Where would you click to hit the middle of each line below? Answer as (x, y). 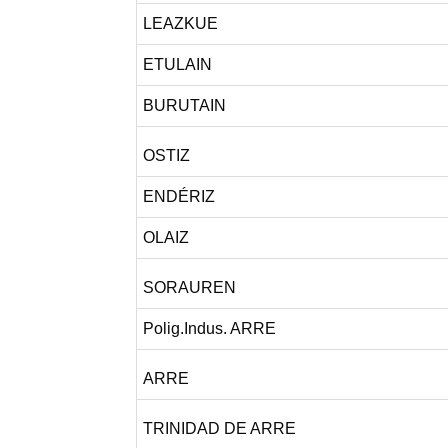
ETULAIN (177, 64)
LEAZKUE (180, 23)
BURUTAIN (184, 105)
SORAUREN (189, 287)
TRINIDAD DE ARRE (219, 428)
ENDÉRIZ (178, 196)
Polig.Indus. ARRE (209, 328)
